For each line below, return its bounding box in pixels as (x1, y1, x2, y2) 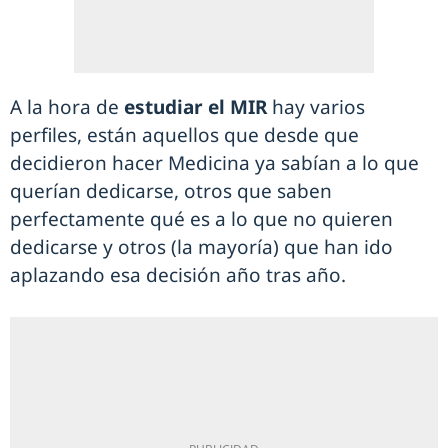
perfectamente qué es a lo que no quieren (10, 206, 393, 232)
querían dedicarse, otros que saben (10, 178, 332, 204)
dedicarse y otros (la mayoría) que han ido (10, 234, 393, 260)
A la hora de (10, 94, 124, 120)
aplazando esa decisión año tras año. (10, 262, 346, 288)
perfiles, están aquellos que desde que (10, 122, 359, 148)
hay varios (267, 94, 365, 120)
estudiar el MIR (124, 94, 267, 120)
